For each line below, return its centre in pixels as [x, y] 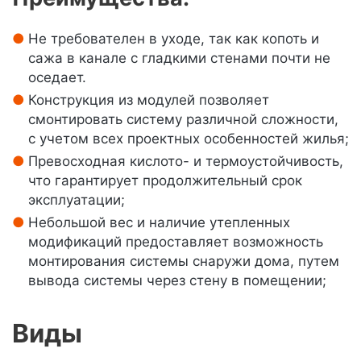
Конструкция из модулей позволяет [149, 100]
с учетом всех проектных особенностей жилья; [189, 139]
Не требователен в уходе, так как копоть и [174, 39]
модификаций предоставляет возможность [176, 242]
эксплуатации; [77, 200]
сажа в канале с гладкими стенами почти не [179, 58]
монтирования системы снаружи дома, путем [184, 261]
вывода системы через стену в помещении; [177, 280]
